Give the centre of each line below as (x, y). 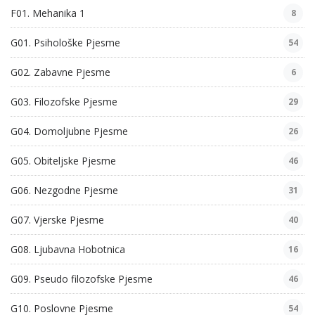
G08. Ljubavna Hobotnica (68, 250)
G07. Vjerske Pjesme (57, 220)
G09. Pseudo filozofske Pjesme (82, 279)
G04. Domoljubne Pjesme (69, 131)
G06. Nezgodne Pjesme (64, 191)
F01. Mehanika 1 (48, 13)
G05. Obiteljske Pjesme (63, 161)
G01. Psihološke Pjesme (65, 43)
